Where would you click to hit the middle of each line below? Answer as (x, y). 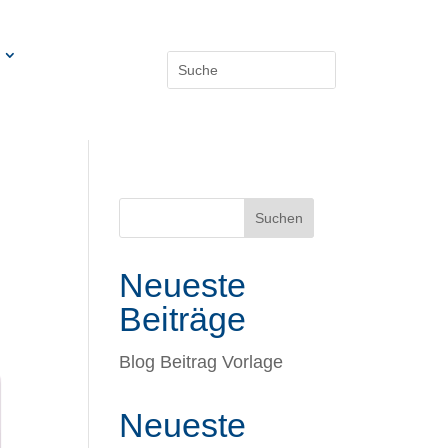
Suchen (278, 217)
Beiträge (183, 318)
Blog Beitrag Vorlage (201, 361)
